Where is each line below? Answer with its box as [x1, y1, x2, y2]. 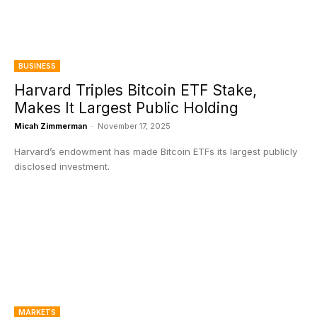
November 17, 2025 [98, 121, 171, 131]
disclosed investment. [14, 161, 110, 172]
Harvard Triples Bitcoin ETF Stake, [14, 81, 257, 99]
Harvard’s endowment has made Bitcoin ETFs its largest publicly [14, 146, 297, 157]
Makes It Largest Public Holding [14, 99, 238, 117]
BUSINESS [18, 62, 56, 70]
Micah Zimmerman [14, 121, 87, 131]
